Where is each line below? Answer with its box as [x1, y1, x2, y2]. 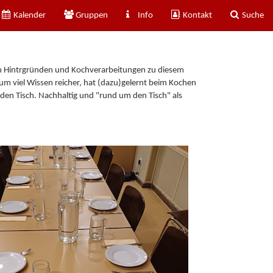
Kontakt [181, 10, 212, 20]
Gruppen [74, 10, 108, 20]
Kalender [12, 10, 46, 20]
